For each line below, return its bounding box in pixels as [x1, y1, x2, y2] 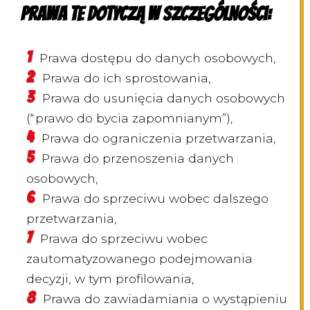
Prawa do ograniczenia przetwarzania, [42, 131, 276, 146]
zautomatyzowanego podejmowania [26, 251, 253, 266]
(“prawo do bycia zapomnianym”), [26, 111, 233, 126]
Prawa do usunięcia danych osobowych [42, 91, 285, 106]
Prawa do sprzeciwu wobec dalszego [42, 191, 268, 206]
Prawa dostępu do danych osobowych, [39, 51, 276, 66]
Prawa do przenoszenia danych [42, 151, 234, 166]
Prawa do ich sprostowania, [42, 71, 211, 86]
